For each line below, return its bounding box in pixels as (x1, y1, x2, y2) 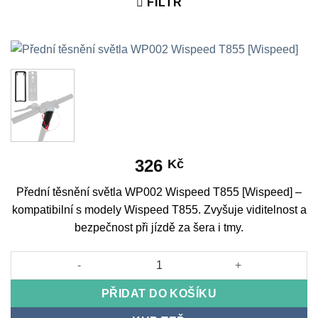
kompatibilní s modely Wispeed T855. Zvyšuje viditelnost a (11, 203, 307, 216)
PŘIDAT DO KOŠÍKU (101, 287, 217, 300)
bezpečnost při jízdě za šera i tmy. (75, 221, 243, 234)
